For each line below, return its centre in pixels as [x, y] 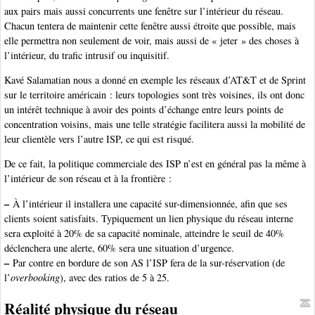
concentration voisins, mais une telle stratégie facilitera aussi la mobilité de [155, 124]
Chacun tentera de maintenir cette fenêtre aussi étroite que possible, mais [150, 25]
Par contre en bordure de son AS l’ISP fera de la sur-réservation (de [147, 262]
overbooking [35, 277]
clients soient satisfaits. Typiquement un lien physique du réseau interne [149, 218]
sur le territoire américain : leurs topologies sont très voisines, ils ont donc [154, 94]
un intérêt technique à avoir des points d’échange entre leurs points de [144, 109]
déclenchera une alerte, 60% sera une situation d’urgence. [119, 247]
